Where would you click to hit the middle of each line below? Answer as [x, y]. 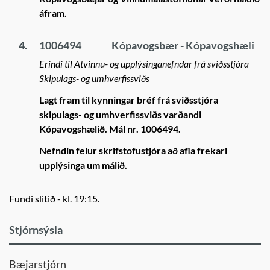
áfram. [53, 13]
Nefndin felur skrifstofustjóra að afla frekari [133, 150]
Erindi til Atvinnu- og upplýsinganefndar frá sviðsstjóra [144, 64]
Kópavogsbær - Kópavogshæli [183, 45]
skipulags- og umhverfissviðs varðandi [120, 114]
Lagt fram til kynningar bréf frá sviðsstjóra [129, 100]
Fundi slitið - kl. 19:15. [54, 199]
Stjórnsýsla [36, 230]
